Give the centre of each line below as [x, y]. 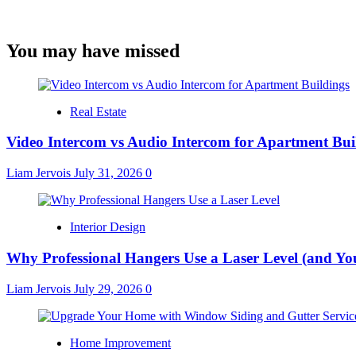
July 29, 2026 [110, 288]
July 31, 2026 [110, 173]
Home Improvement [120, 342]
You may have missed [93, 50]
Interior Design [108, 227]
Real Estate [98, 111]
